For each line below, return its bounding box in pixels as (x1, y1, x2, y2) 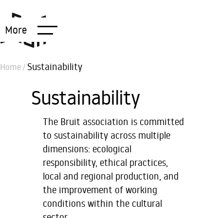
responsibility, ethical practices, (43, 156, 168, 168)
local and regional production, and (43, 170, 179, 182)
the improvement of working (43, 183, 157, 196)
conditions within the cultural (43, 197, 162, 209)
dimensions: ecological (43, 143, 131, 155)
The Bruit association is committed (43, 115, 184, 127)
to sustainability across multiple (43, 129, 170, 141)
